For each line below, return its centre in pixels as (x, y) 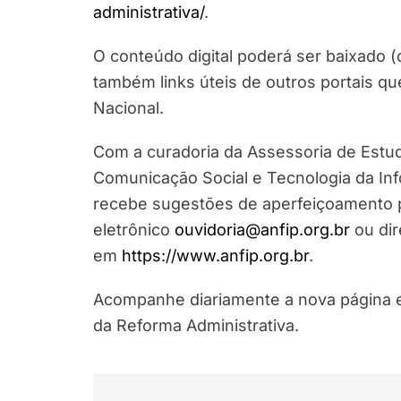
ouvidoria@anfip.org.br (262, 229)
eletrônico (134, 229)
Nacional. (128, 107)
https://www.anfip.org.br (215, 255)
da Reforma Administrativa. (196, 325)
